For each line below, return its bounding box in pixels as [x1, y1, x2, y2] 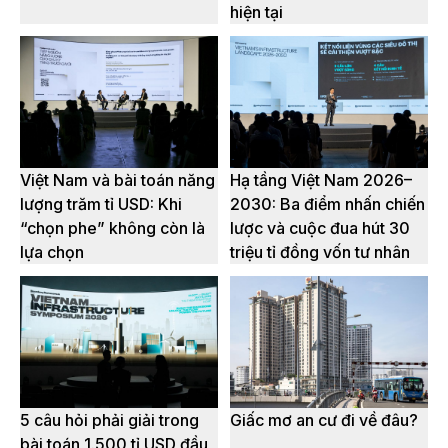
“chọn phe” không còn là [20, 218, 205, 239]
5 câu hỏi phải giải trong [20, 410, 199, 431]
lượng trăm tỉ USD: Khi [20, 194, 182, 215]
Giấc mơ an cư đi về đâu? [230, 410, 418, 431]
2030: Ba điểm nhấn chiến [230, 194, 425, 215]
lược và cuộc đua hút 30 [230, 218, 410, 239]
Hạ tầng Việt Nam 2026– [230, 170, 412, 191]
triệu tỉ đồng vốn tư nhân [230, 242, 410, 263]
